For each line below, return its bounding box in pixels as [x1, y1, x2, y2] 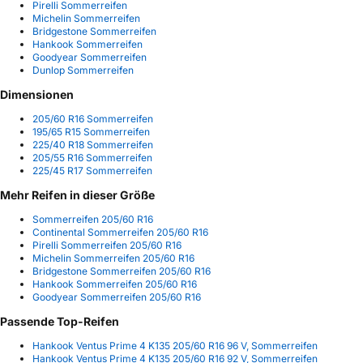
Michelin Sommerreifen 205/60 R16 [32, 252, 194, 265]
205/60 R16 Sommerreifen [32, 113, 153, 126]
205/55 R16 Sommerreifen [32, 152, 152, 164]
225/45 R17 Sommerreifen [32, 164, 152, 177]
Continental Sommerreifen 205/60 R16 [32, 226, 208, 239]
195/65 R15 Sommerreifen [32, 126, 150, 139]
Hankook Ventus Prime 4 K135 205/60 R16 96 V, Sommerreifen [32, 340, 318, 352]
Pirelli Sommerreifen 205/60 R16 [32, 239, 181, 252]
